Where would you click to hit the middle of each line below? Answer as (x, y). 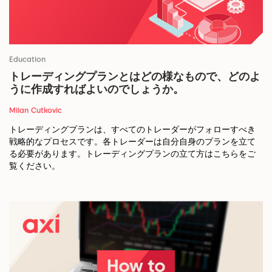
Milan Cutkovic (36, 110)
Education (27, 59)
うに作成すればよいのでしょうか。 (97, 89)
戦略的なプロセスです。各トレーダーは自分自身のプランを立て (132, 142)
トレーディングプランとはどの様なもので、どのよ (135, 76)
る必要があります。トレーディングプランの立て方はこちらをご (132, 154)
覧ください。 (35, 166)
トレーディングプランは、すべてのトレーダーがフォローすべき (132, 130)
